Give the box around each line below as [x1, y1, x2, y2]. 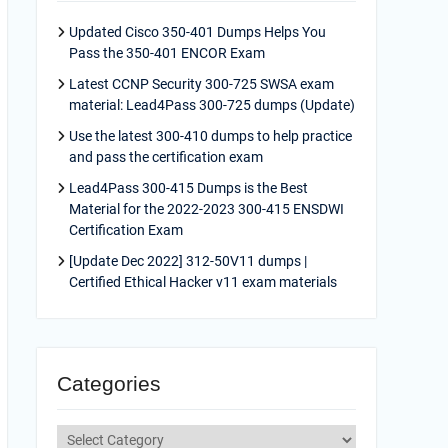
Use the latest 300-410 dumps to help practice [69, 128, 352, 144]
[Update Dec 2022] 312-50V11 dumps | [69, 253, 307, 269]
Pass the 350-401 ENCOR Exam [69, 45, 265, 61]
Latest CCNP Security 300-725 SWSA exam [69, 76, 334, 92]
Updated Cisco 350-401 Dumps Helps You [69, 24, 326, 40]
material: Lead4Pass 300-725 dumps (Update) [69, 97, 355, 113]
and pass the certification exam [69, 149, 263, 165]
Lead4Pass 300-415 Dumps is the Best [69, 180, 308, 196]
